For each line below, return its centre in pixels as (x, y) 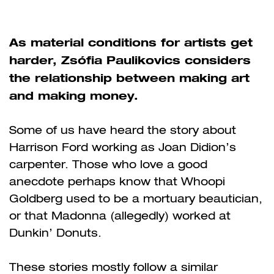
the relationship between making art (129, 77)
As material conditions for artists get (131, 42)
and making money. (74, 95)
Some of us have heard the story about (123, 130)
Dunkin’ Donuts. (55, 232)
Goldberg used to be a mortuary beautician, (136, 198)
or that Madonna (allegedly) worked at (120, 215)
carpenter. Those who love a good (108, 164)
